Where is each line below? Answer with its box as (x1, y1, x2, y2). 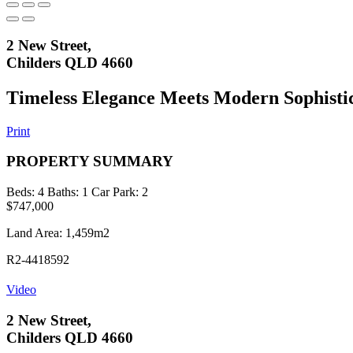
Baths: (47, 184, 79, 199)
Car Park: (91, 184, 139, 199)
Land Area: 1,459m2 (6, 225, 110, 240)
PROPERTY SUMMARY (6, 153, 173, 170)
